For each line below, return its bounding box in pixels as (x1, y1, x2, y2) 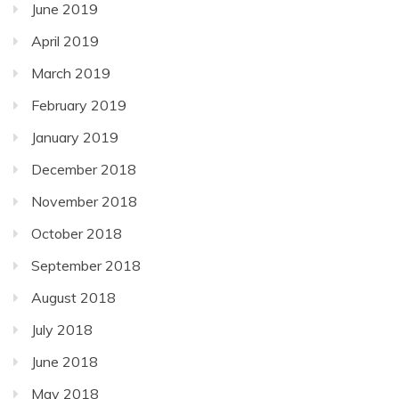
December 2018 (31, 159, 136, 178)
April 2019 (31, 31, 99, 50)
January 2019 (31, 127, 118, 146)
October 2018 (31, 224, 122, 242)
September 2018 (31, 256, 141, 274)
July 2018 (31, 320, 93, 338)
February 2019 (31, 95, 126, 114)
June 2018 (31, 352, 98, 370)
